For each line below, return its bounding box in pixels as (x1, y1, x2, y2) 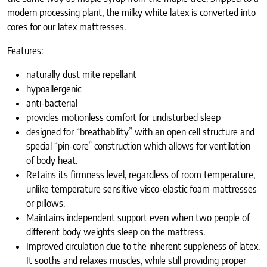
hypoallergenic (26, 83, 83, 95)
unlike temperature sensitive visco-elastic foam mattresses (26, 183, 257, 195)
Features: (7, 45, 43, 57)
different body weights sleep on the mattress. (26, 226, 205, 238)
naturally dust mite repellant (26, 69, 139, 81)
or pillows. (26, 197, 67, 210)
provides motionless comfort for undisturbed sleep (26, 111, 223, 124)
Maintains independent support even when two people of (26, 212, 250, 224)
